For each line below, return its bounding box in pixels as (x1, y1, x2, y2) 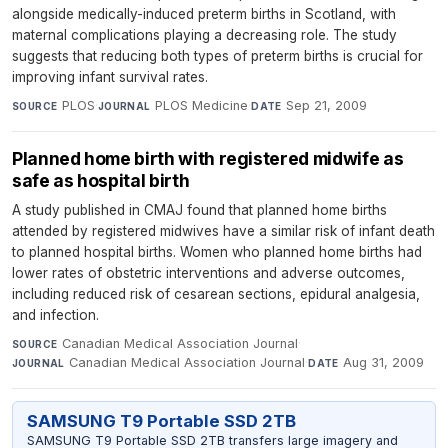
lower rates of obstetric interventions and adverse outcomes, (12, 265, 405, 282)
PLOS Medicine (155, 98, 249, 114)
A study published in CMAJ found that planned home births (12, 202, 387, 219)
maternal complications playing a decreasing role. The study (12, 27, 397, 44)
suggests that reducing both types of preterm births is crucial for (12, 48, 423, 65)
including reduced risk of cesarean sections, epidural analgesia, (12, 286, 420, 303)
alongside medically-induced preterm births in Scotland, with (12, 6, 396, 23)
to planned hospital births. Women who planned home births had (12, 244, 422, 261)
